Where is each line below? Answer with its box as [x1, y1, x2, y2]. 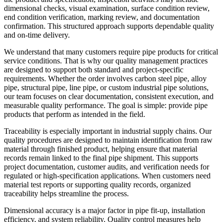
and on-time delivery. [4, 30, 70, 39]
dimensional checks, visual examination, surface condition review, [4, 3, 210, 12]
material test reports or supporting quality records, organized [4, 180, 191, 189]
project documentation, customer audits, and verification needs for [4, 162, 209, 171]
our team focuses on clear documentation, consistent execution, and [4, 92, 214, 101]
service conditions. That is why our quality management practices [4, 56, 208, 65]
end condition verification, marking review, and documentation [4, 12, 200, 21]
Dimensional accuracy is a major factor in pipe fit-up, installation [4, 206, 205, 215]
